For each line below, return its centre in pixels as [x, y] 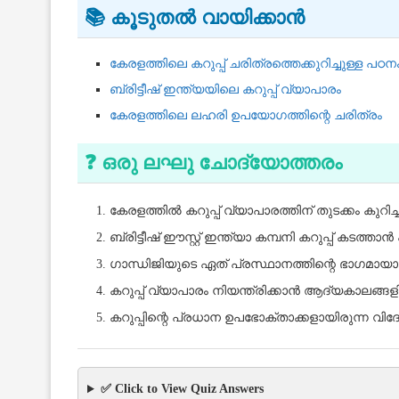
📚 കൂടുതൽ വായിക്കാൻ [195, 18]
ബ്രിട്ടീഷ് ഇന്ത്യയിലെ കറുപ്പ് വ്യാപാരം [225, 90]
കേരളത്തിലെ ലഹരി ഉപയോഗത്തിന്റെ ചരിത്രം [246, 116]
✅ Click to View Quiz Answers [182, 389]
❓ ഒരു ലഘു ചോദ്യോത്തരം [213, 163]
